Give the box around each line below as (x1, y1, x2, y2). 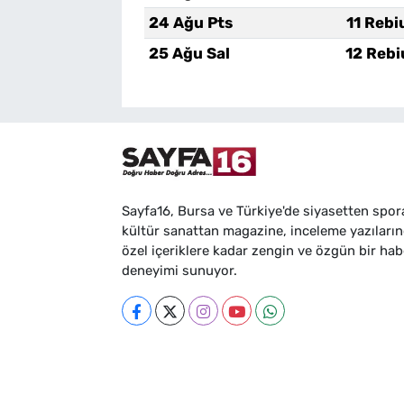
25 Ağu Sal (148, 44, 230, 63)
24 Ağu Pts (148, 14, 233, 32)
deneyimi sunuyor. (121, 262, 237, 280)
